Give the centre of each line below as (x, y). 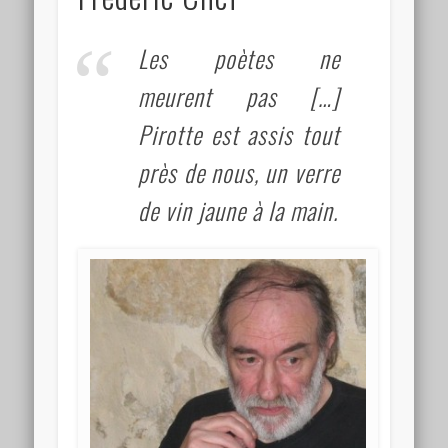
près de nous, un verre (239, 171)
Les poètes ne (239, 57)
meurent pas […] (239, 95)
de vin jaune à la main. (238, 209)
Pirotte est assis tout (239, 133)
